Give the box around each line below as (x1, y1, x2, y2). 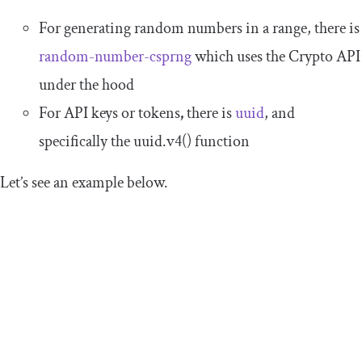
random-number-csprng (39, 45, 192, 67)
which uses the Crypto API (192, 45, 360, 67)
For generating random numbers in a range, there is (39, 17, 360, 39)
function (192, 130, 250, 152)
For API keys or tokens (39, 102, 180, 124)
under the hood (39, 74, 134, 95)
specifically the (39, 130, 133, 152)
